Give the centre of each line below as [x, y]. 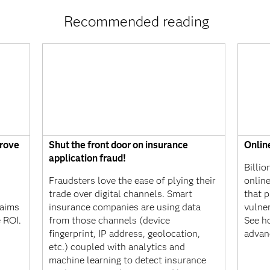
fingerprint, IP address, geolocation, [125, 233]
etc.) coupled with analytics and [117, 246]
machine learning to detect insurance [128, 260]
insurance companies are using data [125, 207]
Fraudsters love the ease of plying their [133, 180]
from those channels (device [110, 220]
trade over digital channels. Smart [121, 193]
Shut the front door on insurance [119, 145]
